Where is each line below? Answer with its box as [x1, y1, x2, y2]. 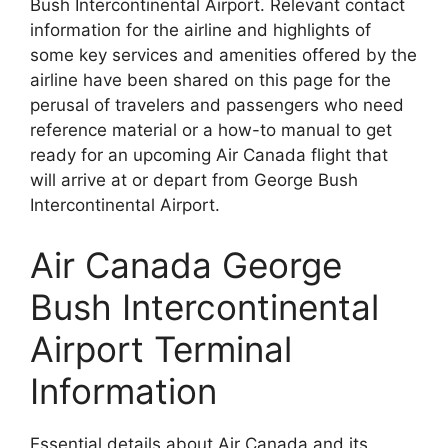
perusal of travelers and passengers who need [30, 95, 404, 116]
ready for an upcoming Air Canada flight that [30, 145, 388, 166]
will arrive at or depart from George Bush [30, 170, 358, 191]
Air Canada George [30, 243, 342, 286]
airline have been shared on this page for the [30, 70, 391, 91]
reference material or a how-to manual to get [30, 120, 392, 141]
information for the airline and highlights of [30, 20, 371, 41]
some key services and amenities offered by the [30, 45, 417, 66]
